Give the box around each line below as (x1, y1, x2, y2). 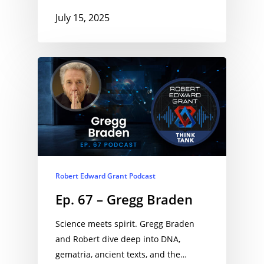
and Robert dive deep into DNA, (55, 233, 180, 245)
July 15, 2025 (55, 11, 110, 24)
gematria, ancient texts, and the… (55, 248, 187, 260)
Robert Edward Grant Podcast (55, 170, 156, 181)
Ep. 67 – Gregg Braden (55, 190, 193, 208)
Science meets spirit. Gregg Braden (55, 217, 194, 229)
